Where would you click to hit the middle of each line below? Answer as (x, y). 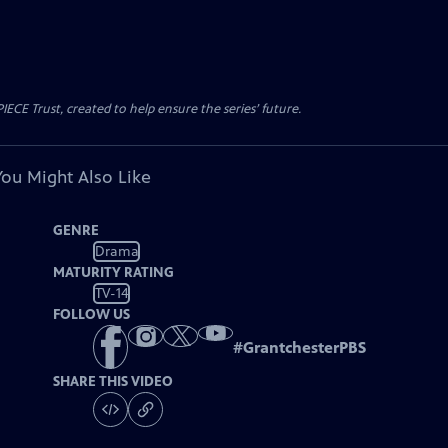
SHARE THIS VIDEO (113, 382)
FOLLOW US (92, 314)
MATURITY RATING (114, 272)
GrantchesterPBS (305, 348)
